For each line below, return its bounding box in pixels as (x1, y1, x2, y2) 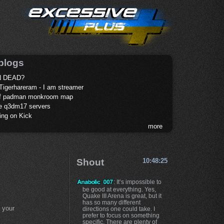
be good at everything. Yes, (82, 185, 156, 192)
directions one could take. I (82, 205, 155, 212)
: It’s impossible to (113, 178, 162, 185)
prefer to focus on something (82, 211, 159, 218)
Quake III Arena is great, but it (82, 192, 161, 199)
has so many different (82, 198, 140, 205)
